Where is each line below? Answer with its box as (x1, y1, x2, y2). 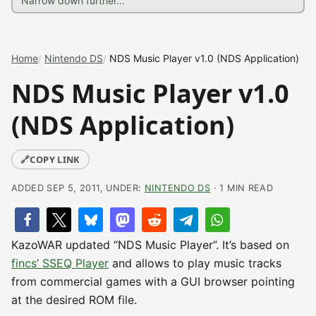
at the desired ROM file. (11, 293, 137, 307)
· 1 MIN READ (210, 183, 274, 193)
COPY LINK (30, 153, 80, 166)
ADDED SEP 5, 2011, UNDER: (11, 183, 145, 193)
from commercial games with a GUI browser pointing (11, 274, 295, 288)
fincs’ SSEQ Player (11, 256, 109, 270)
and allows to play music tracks (109, 256, 281, 270)
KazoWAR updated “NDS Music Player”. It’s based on (11, 238, 289, 252)
